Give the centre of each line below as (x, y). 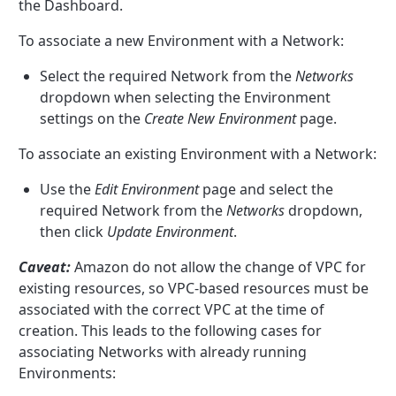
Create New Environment (221, 118)
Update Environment (171, 231)
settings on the (92, 118)
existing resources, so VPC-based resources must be (194, 288)
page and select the (267, 189)
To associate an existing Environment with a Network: (198, 153)
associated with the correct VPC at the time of (172, 309)
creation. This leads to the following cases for (171, 330)
